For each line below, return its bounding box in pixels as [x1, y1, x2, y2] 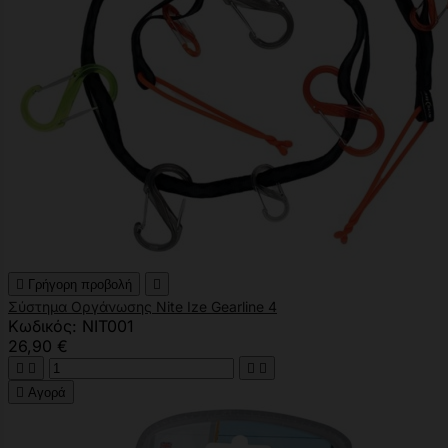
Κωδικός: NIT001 [8, 315, 134, 336]
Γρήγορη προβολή [28, 276, 132, 292]
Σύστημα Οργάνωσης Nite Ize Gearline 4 [8, 297, 277, 315]
